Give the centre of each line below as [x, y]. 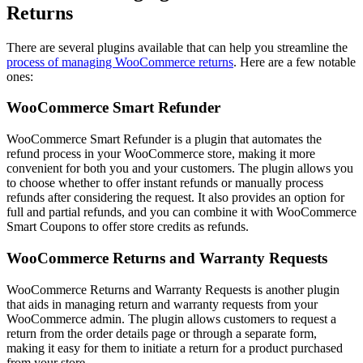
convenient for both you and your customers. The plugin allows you [180, 169]
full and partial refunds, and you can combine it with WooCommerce [181, 212]
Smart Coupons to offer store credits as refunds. [128, 227]
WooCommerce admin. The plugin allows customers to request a [171, 318]
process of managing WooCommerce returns [120, 62]
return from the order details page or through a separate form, [162, 333]
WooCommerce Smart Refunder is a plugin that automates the [164, 139]
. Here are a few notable [295, 62]
